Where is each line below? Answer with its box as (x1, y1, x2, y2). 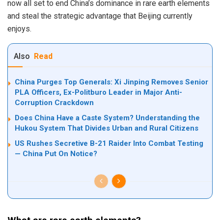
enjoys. (7, 24, 31, 34)
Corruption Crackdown (15, 98, 94, 108)
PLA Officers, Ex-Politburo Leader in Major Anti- (15, 88, 182, 97)
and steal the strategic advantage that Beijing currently (7, 11, 192, 21)
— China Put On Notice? (15, 149, 97, 159)
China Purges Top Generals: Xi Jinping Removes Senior (15, 78, 208, 87)
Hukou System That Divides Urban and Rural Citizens (15, 124, 198, 133)
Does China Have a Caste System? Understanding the (15, 113, 200, 123)
